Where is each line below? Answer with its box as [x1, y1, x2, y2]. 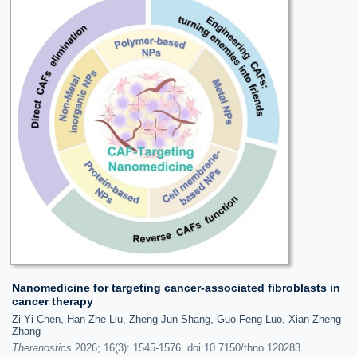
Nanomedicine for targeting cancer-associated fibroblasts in [12, 280, 340, 294]
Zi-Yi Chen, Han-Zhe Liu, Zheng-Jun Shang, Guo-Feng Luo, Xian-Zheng [12, 312, 341, 325]
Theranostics [12, 341, 72, 354]
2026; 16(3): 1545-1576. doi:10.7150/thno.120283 [72, 341, 300, 354]
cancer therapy [12, 294, 93, 308]
